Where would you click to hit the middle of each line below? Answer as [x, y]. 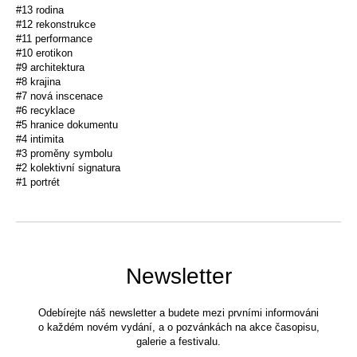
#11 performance [54, 39]
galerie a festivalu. [178, 342]
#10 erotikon [44, 53]
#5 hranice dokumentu [67, 125]
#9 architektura [50, 68]
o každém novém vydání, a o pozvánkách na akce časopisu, [178, 328]
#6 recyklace [45, 111]
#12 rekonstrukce [56, 25]
